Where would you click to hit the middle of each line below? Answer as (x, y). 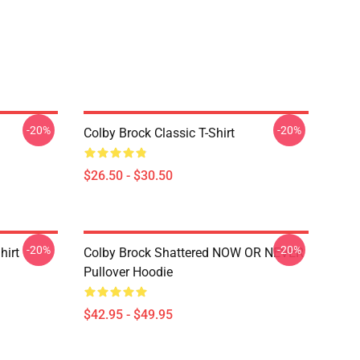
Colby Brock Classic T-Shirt (159, 133)
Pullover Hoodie (128, 272)
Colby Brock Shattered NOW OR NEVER (194, 253)
